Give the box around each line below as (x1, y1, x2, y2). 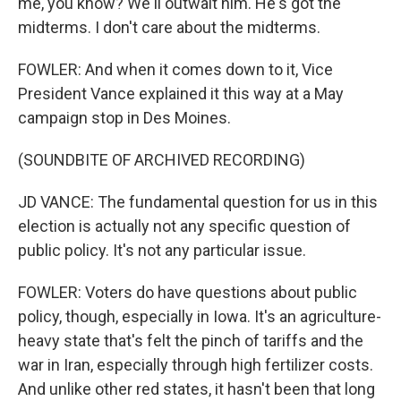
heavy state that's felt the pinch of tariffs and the (18, 331, 363, 350)
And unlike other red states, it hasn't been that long (18, 380, 375, 398)
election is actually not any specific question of (18, 217, 351, 235)
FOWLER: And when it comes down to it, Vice (18, 60, 333, 79)
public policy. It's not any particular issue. (18, 241, 306, 260)
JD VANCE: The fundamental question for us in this (18, 192, 378, 211)
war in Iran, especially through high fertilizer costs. (18, 355, 373, 374)
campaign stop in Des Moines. (18, 108, 231, 127)
